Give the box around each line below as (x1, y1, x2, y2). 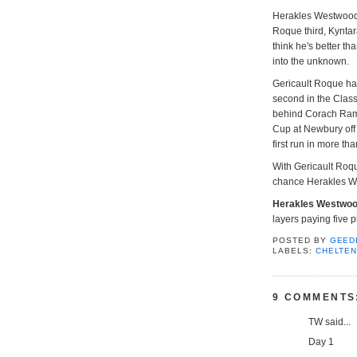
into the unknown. (273, 55, 349, 67)
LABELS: (273, 245, 316, 255)
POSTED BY (273, 235, 330, 245)
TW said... (308, 316, 351, 328)
